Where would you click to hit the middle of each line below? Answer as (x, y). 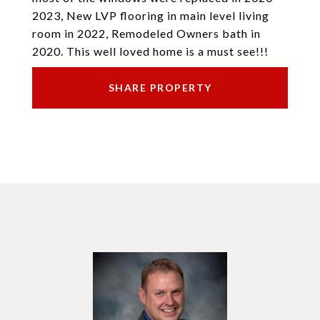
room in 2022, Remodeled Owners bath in (146, 33)
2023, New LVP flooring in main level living (151, 15)
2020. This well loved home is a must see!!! (150, 51)
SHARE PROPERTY (160, 87)
